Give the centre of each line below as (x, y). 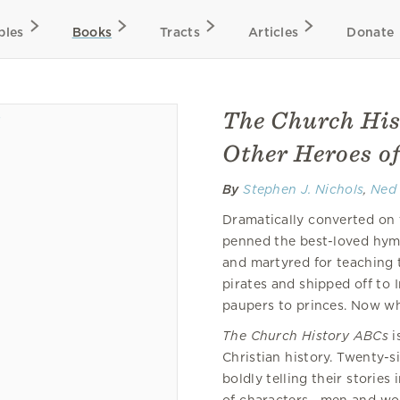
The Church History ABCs (305, 336)
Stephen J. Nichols (304, 189)
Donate (371, 32)
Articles (273, 32)
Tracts (180, 32)
